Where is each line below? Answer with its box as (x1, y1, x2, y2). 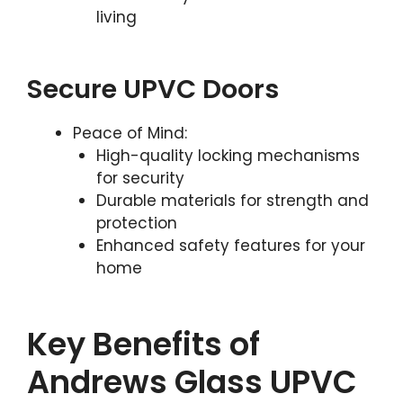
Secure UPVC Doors (27, 71, 279, 107)
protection (95, 212, 177, 234)
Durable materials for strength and (95, 190, 369, 211)
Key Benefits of (27, 321, 260, 366)
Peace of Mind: (73, 122, 187, 144)
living (95, 5, 137, 28)
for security (95, 167, 184, 189)
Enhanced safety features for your (95, 235, 365, 256)
